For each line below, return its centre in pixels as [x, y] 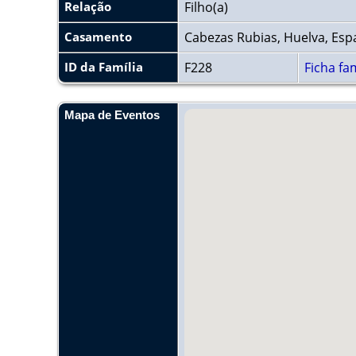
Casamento [98, 36]
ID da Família [104, 66]
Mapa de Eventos [112, 115]
